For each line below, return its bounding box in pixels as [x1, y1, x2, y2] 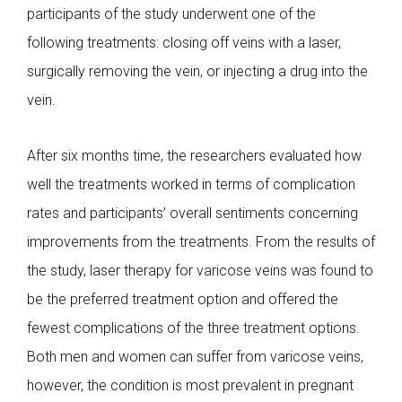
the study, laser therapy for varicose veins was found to [27, 261, 373, 279]
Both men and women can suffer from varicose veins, [27, 347, 363, 365]
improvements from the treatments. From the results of [27, 232, 375, 250]
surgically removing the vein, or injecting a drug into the [27, 62, 368, 80]
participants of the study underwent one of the [27, 4, 316, 22]
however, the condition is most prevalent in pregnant [27, 376, 354, 394]
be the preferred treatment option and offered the [27, 290, 338, 308]
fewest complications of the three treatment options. [27, 319, 360, 336]
